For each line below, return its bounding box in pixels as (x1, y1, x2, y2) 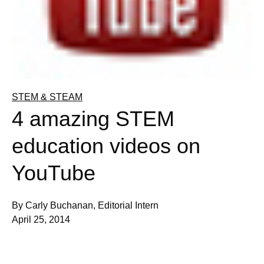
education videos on (12, 133, 200, 158)
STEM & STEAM (12, 91, 82, 102)
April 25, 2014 (12, 214, 70, 225)
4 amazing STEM (12, 106, 174, 131)
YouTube (12, 160, 95, 185)
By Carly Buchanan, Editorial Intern (12, 200, 159, 210)
